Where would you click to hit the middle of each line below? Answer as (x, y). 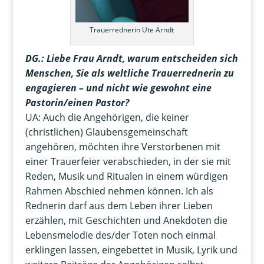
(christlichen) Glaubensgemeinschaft (106, 132)
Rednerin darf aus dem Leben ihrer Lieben (119, 206)
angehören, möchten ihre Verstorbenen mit (123, 147)
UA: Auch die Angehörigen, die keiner (107, 118)
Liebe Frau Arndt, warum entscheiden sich (142, 59)
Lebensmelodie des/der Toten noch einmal (120, 235)
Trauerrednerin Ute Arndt (132, 30)
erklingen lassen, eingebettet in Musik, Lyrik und (131, 250)
